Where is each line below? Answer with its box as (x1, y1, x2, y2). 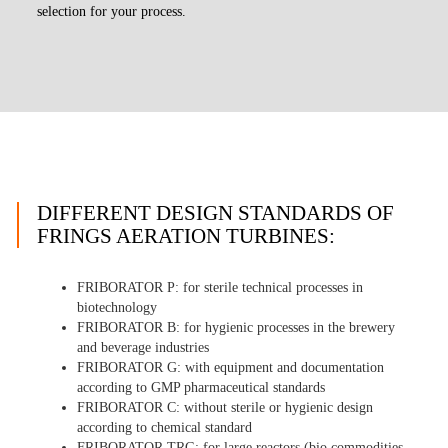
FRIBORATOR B (77, 319, 177, 335)
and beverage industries (77, 339, 210, 355)
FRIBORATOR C (77, 399, 177, 415)
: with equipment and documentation (177, 359, 385, 375)
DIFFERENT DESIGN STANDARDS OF (37, 200, 395, 225)
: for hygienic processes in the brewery (176, 319, 396, 335)
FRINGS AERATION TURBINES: (37, 223, 336, 248)
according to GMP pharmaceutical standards (77, 379, 326, 395)
